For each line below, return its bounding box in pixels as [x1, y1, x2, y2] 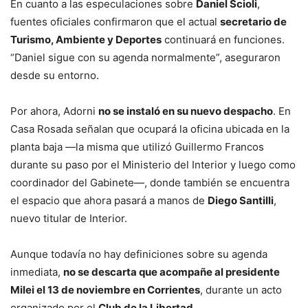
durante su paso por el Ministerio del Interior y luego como [10, 157, 296, 171]
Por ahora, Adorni [10, 104, 98, 118]
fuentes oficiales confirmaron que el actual [10, 14, 220, 28]
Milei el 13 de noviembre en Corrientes [10, 283, 200, 296]
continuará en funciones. [162, 32, 285, 46]
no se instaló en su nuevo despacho [98, 104, 273, 118]
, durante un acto [200, 283, 282, 296]
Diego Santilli [208, 193, 274, 207]
